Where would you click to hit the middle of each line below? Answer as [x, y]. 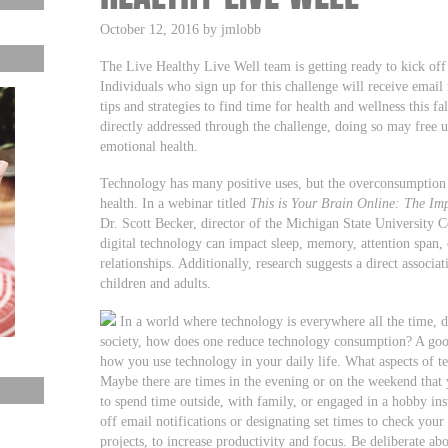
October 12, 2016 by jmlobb [181, 29]
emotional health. [149, 145]
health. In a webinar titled [175, 202]
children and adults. [156, 282]
